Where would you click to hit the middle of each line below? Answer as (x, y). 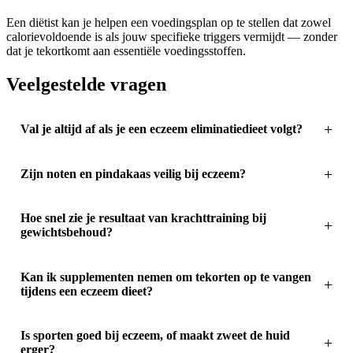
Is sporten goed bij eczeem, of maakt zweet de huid (155, 335)
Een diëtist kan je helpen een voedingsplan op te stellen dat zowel (169, 23)
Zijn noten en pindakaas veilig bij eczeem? (133, 173)
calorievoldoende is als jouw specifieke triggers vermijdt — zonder (172, 37)
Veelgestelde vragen (86, 85)
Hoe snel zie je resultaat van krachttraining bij (143, 218)
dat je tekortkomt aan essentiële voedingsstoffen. (126, 51)
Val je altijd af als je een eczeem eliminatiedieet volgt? (161, 129)
